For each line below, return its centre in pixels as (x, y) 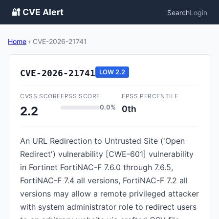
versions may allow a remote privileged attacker (109, 194)
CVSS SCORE (40, 96)
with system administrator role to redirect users (108, 207)
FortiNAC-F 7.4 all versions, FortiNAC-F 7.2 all (104, 180)
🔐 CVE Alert (38, 12)
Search (178, 12)
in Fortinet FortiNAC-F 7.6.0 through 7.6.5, (97, 167)
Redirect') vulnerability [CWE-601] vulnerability (107, 154)
